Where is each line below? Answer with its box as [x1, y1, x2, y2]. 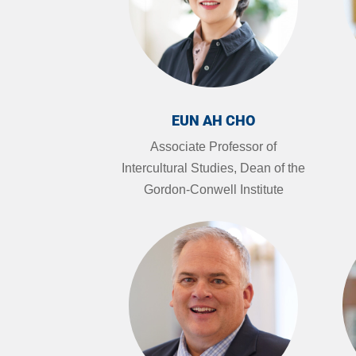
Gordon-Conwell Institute [143, 183, 284, 197]
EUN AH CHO [172, 112, 256, 130]
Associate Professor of [150, 140, 277, 154]
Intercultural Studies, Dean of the [122, 161, 306, 176]
